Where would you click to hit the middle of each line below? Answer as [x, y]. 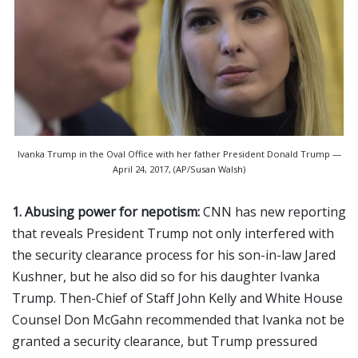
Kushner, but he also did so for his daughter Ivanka [166, 277]
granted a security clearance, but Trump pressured [165, 342]
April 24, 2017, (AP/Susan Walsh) [179, 169]
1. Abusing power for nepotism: [106, 212]
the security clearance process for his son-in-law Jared [174, 255]
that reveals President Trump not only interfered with [173, 234]
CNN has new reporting [273, 212]
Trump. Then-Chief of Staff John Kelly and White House [177, 298]
